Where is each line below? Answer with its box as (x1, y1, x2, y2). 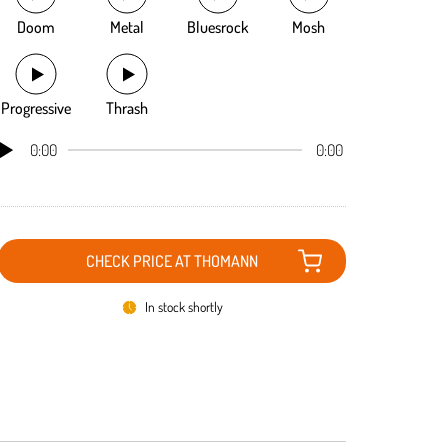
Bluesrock (187, 17, 248, 37)
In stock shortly (144, 298, 223, 315)
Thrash (105, 98, 148, 118)
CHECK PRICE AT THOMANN (86, 251, 258, 271)
